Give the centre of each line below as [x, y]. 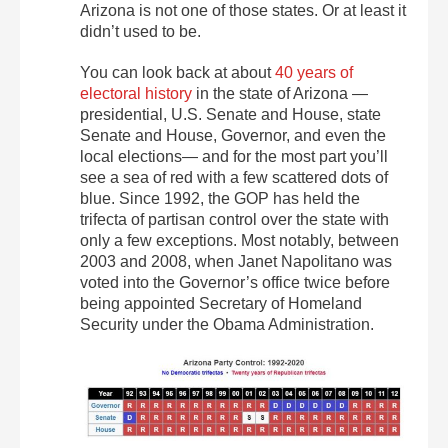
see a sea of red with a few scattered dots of [234, 177]
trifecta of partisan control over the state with [234, 219]
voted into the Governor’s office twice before [235, 282]
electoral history [136, 93]
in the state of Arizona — [280, 93]
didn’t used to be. [140, 31]
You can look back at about [177, 72]
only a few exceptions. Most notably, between [239, 240]
